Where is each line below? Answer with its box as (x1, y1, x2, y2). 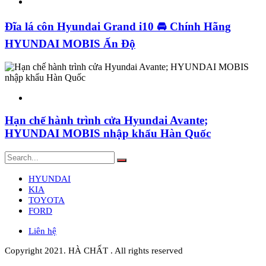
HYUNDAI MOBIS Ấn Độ (5, 37, 135, 50)
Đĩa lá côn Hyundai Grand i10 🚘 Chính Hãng (5, 20, 231, 33)
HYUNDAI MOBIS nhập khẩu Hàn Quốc (5, 127, 211, 140)
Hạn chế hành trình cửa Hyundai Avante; (5, 114, 208, 127)
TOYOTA (28, 195, 65, 205)
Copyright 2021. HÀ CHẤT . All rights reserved (5, 246, 183, 256)
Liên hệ (28, 226, 56, 236)
